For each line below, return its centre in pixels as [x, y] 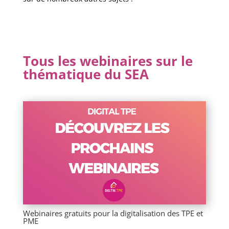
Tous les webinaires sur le [108, 61]
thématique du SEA [86, 74]
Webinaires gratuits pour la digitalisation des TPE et [113, 213]
